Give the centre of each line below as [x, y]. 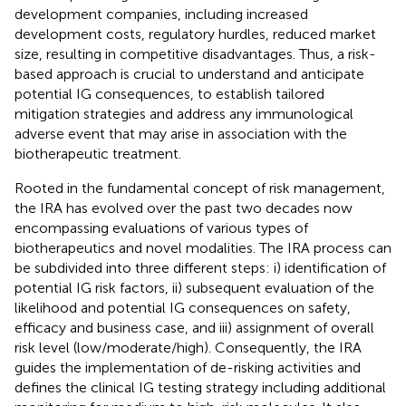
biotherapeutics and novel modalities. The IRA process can [203, 247]
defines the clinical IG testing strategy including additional [200, 387]
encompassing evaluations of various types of [161, 227]
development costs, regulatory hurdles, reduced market [195, 34]
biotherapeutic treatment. [98, 153]
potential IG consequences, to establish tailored [169, 93]
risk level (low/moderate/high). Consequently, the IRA [188, 347]
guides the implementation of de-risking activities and [188, 367]
